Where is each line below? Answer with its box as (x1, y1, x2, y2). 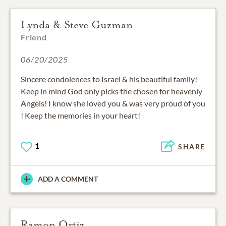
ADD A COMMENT (38, 175, 98, 184)
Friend (21, 32, 47, 42)
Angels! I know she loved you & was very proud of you (21, 98, 205, 108)
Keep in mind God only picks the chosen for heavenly (21, 86, 202, 96)
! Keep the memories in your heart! (21, 110, 140, 121)
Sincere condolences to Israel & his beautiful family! (21, 74, 197, 84)
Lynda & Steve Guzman (21, 18, 133, 32)
